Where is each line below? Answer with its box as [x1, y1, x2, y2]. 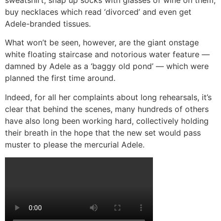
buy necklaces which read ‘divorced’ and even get [5, 6, 191, 17]
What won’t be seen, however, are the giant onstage [5, 37, 199, 48]
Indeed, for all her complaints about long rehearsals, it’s [5, 92, 212, 102]
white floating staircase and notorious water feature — [5, 49, 210, 60]
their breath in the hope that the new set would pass [5, 127, 201, 138]
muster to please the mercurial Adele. [5, 139, 145, 149]
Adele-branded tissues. [5, 18, 91, 29]
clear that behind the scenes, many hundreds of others [5, 104, 209, 114]
